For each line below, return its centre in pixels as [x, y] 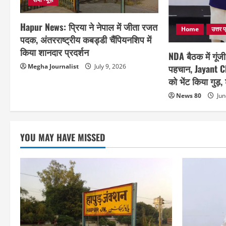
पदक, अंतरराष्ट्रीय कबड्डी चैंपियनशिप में [86, 40]
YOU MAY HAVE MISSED [63, 137]
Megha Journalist [53, 67]
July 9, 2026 [109, 67]
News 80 [189, 96]
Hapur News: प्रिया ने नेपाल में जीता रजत [89, 27]
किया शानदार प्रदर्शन [54, 52]
